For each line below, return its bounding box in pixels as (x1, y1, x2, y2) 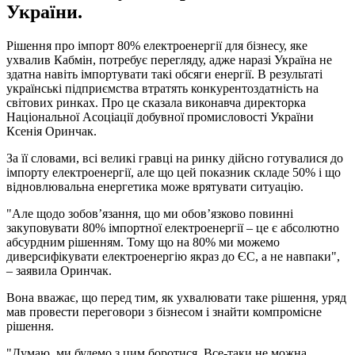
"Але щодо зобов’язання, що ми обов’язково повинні (6, 206, 293, 220)
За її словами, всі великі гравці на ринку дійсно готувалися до (6, 151, 343, 165)
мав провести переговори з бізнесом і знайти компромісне (6, 304, 322, 319)
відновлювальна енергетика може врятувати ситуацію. (6, 179, 303, 193)
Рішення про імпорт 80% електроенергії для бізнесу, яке (6, 38, 307, 52)
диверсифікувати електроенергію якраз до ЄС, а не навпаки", (6, 249, 340, 263)
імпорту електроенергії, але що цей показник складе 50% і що (6, 165, 341, 179)
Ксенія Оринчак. (6, 124, 97, 138)
